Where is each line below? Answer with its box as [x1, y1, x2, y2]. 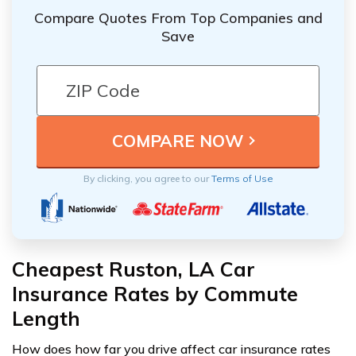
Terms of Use [211, 172, 273, 184]
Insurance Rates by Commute [12, 281, 298, 306]
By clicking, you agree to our [83, 172, 211, 184]
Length [12, 305, 80, 331]
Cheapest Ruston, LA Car [12, 256, 255, 281]
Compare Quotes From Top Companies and [33, 8, 323, 27]
